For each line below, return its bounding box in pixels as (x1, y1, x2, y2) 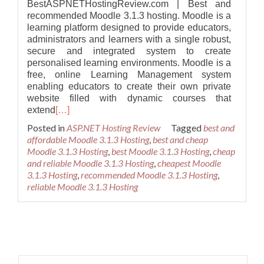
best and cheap (153, 134, 208, 145)
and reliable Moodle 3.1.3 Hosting (27, 157, 154, 169)
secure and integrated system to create (27, 46, 231, 56)
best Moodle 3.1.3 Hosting (111, 146, 209, 157)
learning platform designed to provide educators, (27, 22, 231, 32)
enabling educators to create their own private (27, 81, 231, 91)
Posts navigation (18, 220, 170, 240)
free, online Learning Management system (27, 70, 231, 80)
